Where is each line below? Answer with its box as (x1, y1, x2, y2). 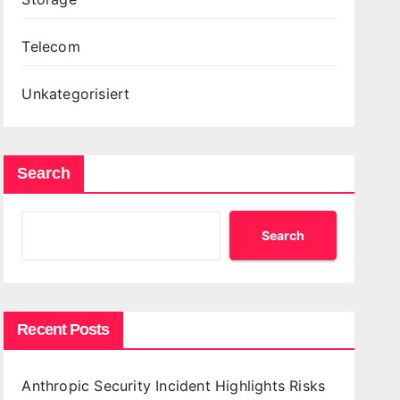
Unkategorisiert (21, 85, 130, 103)
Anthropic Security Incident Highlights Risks (21, 377, 326, 395)
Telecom (21, 37, 80, 55)
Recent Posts (17, 321, 110, 338)
